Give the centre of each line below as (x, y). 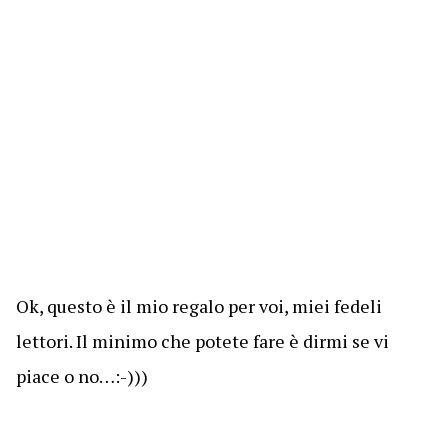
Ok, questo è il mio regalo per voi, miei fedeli (198, 306)
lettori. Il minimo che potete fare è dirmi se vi (202, 341)
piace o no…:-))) (81, 376)
